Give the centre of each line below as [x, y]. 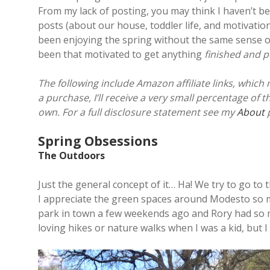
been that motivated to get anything [121, 54]
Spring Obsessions [98, 141]
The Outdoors [71, 155]
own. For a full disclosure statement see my [137, 112]
